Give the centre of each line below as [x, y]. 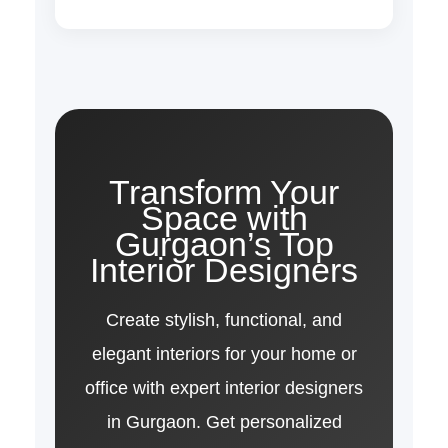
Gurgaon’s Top [224, 243]
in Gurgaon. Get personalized [224, 421]
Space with [224, 217]
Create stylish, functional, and [224, 319]
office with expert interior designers [224, 387]
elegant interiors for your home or [224, 353]
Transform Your [224, 191]
